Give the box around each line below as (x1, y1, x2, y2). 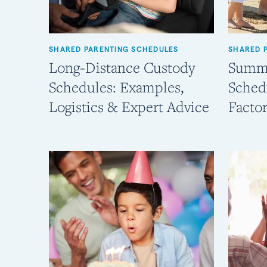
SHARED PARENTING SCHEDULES (49, 45, 179, 54)
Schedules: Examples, (49, 77, 184, 97)
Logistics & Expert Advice (49, 97, 209, 117)
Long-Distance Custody (49, 58, 195, 77)
